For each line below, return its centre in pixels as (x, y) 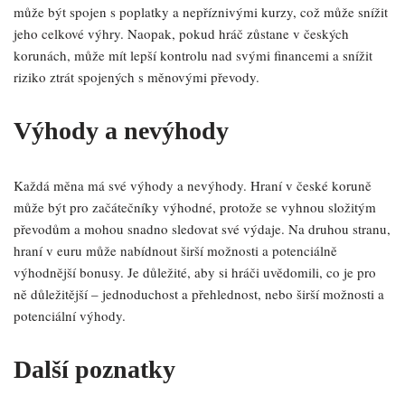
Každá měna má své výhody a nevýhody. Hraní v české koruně (193, 185)
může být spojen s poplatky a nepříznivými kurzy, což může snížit (201, 12)
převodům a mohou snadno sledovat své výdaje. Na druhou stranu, (202, 229)
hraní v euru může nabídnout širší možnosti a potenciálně (175, 250)
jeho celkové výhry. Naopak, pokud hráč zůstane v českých (181, 33)
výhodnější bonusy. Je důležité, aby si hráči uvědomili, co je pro (195, 272)
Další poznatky (94, 369)
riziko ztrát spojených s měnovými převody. (137, 77)
